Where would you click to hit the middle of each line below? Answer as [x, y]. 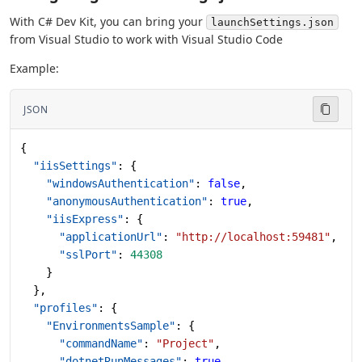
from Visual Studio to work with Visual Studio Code [146, 39]
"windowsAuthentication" [107, 183]
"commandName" [82, 343]
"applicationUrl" [91, 237]
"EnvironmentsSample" [98, 326]
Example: [34, 68]
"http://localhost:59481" [253, 237]
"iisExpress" [72, 219]
